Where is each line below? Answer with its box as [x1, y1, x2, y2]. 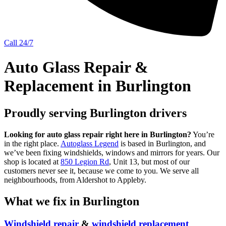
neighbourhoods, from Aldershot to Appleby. [4, 175, 146, 184]
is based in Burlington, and [119, 139, 206, 148]
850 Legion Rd [61, 157, 109, 166]
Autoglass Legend [61, 139, 119, 148]
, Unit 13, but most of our [109, 157, 190, 166]
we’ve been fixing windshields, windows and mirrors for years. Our [4, 148, 219, 157]
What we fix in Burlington [4, 194, 139, 208]
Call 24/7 [4, 38, 33, 47]
